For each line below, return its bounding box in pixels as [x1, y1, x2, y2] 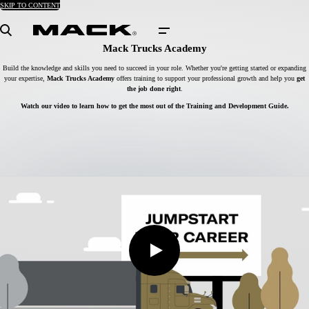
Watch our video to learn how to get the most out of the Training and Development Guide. [20, 101, 289, 110]
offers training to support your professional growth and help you [114, 74, 297, 82]
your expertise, [4, 74, 47, 82]
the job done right [126, 84, 181, 92]
